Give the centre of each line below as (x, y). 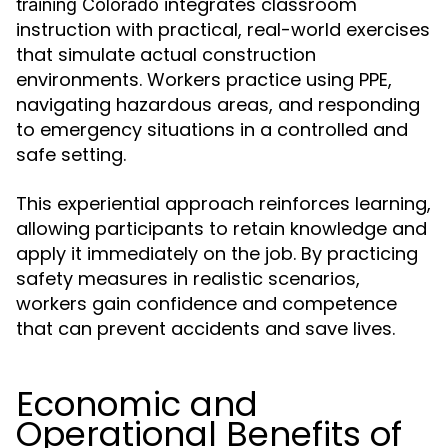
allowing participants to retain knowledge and (221, 229)
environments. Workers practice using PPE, (204, 80)
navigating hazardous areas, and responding (218, 105)
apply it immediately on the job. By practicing (217, 254)
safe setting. (71, 155)
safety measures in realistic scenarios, (188, 279)
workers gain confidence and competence (206, 304)
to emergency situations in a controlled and (212, 130)
